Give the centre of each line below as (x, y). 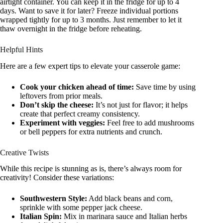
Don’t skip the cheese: (57, 105)
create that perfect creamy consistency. (80, 113)
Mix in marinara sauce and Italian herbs (124, 217)
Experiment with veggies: (62, 122)
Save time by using (165, 87)
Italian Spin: (41, 217)
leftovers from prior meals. (61, 96)
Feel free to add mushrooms (150, 122)
